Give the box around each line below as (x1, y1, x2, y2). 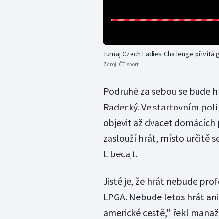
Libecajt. (103, 147, 138, 160)
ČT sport (118, 60, 139, 67)
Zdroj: (103, 60, 119, 67)
